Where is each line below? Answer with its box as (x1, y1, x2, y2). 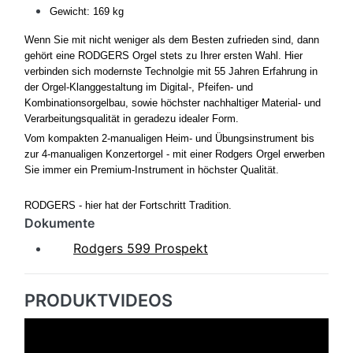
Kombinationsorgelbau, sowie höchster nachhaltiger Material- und (24, 97, 321, 110)
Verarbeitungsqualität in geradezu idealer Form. (24, 113, 239, 125)
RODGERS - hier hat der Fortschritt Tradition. (24, 199, 232, 212)
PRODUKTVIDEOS (24, 290, 173, 311)
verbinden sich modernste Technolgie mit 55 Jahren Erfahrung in (24, 65, 318, 78)
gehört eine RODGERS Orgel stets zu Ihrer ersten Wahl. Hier (24, 50, 303, 62)
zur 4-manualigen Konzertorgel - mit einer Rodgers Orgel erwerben (24, 148, 325, 161)
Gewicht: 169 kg (50, 6, 124, 18)
